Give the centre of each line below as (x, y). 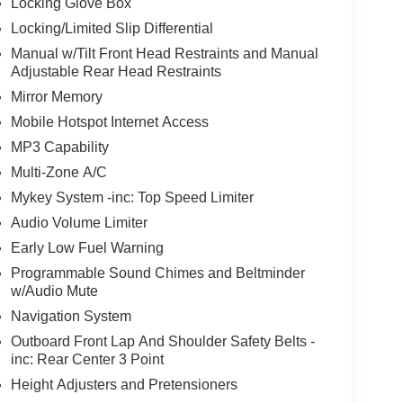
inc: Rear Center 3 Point (87, 360)
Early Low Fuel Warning (87, 248)
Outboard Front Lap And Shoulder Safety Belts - (162, 342)
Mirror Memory (56, 97)
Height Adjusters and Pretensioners (124, 385)
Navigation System (71, 317)
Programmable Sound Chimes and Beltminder (157, 273)
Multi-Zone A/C (58, 173)
